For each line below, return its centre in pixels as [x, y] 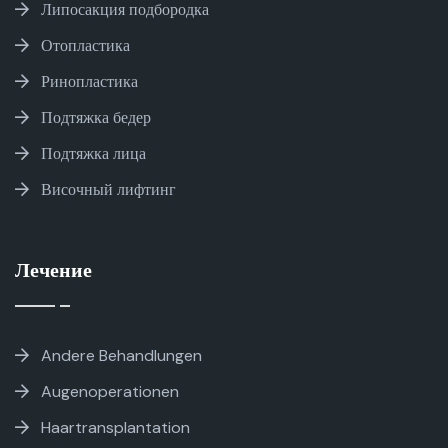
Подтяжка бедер [96, 117]
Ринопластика [89, 81]
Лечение [53, 269]
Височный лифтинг [108, 189]
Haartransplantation [115, 427]
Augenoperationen [110, 391]
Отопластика [85, 45]
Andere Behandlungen [121, 355]
